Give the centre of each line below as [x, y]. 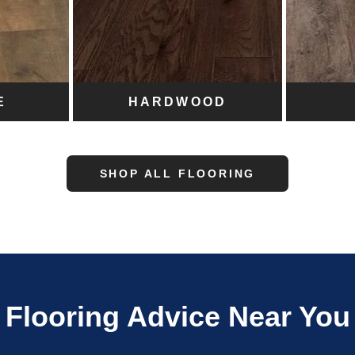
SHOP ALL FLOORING [177, 174]
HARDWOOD [177, 102]
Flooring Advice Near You [177, 317]
